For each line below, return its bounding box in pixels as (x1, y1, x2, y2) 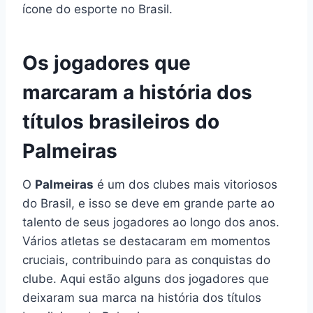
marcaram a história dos (22, 80, 252, 104)
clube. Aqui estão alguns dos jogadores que (22, 271, 269, 286)
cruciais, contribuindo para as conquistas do (22, 252, 270, 267)
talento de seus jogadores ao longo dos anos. (22, 214, 279, 229)
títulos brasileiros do (22, 109, 219, 133)
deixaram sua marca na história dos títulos (22, 290, 261, 305)
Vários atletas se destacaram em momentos (22, 233, 270, 248)
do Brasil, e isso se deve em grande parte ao (22, 196, 275, 210)
